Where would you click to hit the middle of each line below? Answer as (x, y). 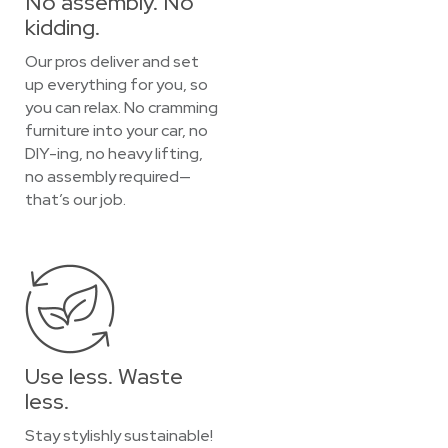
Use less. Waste (104, 376)
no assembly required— (108, 176)
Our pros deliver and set (112, 61)
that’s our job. (75, 199)
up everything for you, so (116, 84)
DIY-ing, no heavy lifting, (114, 153)
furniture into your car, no (116, 130)
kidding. (62, 27)
